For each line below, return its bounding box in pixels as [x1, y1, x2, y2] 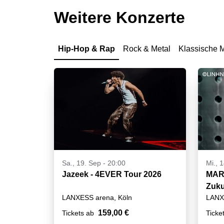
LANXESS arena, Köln [62, 193, 132, 202]
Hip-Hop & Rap [58, 44, 115, 53]
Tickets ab [62, 209, 94, 217]
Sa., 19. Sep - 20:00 [62, 159, 125, 167]
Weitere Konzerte [54, 8, 185, 27]
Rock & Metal [123, 44, 170, 53]
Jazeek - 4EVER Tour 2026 [62, 170, 161, 179]
